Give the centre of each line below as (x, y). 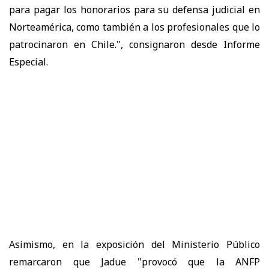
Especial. (29, 62)
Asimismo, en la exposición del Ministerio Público (134, 244)
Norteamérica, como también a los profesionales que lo (134, 27)
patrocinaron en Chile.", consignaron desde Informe (134, 44)
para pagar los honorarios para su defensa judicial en (134, 9)
